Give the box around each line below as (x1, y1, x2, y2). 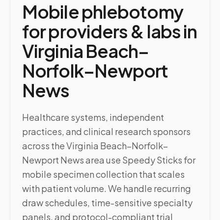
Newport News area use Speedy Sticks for (22, 154, 195, 165)
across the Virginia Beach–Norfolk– (22, 140, 168, 151)
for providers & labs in (22, 20, 197, 42)
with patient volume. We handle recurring (22, 183, 191, 194)
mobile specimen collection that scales (22, 168, 185, 180)
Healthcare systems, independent (22, 111, 164, 123)
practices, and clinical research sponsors (22, 126, 191, 137)
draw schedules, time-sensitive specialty (22, 197, 192, 208)
